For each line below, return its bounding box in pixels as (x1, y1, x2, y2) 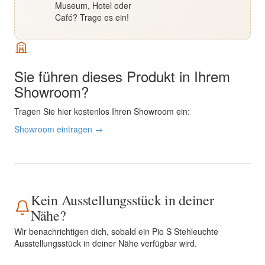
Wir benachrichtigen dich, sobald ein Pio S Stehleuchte (14, 225, 218, 237)
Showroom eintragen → (14, 123, 103, 135)
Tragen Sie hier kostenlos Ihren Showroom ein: (14, 105, 190, 117)
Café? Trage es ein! (55, 11, 129, 23)
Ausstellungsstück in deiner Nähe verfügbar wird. (14, 237, 197, 249)
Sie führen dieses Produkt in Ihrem (14, 66, 230, 86)
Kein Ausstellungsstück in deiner (31, 190, 214, 209)
